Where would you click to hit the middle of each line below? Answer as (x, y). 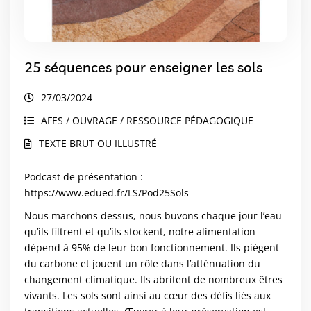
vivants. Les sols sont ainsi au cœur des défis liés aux (148, 295)
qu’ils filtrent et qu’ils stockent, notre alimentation (140, 231)
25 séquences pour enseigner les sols (143, 67)
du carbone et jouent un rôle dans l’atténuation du (142, 263)
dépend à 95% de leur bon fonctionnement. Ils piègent (152, 247)
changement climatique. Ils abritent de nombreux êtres (153, 279)
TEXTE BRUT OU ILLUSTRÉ (98, 143)
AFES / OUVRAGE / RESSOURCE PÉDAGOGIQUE (147, 120)
